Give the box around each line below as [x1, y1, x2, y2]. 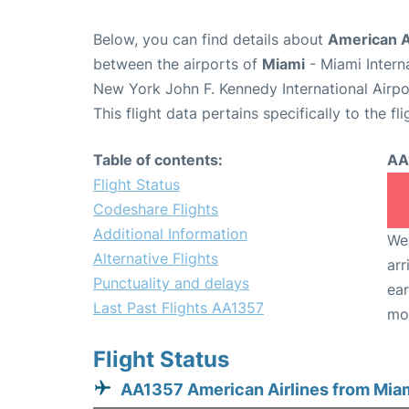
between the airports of [93, 55, 262, 73]
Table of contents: [93, 151, 223, 169]
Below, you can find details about [93, 30, 328, 48]
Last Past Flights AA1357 [93, 299, 264, 317]
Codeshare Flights [93, 200, 218, 218]
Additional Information [93, 225, 247, 243]
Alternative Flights [93, 249, 218, 267]
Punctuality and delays [93, 274, 249, 292]
